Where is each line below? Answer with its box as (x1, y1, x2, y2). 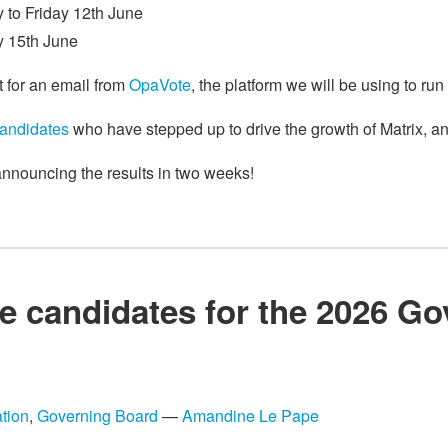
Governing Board (37, 404, 158, 428)
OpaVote (129, 72, 191, 96)
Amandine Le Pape (182, 404, 319, 428)
